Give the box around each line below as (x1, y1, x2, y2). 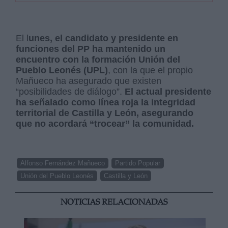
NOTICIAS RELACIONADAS (61, 198, 167, 208)
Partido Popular (115, 159, 161, 167)
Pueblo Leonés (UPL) (16, 65, 108, 76)
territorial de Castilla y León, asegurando (16, 108, 194, 119)
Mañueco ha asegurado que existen (16, 76, 162, 87)
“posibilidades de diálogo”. (16, 87, 125, 97)
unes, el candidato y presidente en (28, 33, 179, 44)
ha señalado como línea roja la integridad (16, 97, 196, 108)
